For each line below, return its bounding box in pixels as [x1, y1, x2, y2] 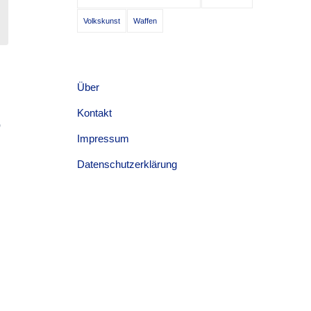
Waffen [133, 17, 158, 25]
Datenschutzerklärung [77, 158, 178, 170]
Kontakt [77, 107, 112, 119]
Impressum [77, 133, 130, 144]
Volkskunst [83, 17, 121, 25]
